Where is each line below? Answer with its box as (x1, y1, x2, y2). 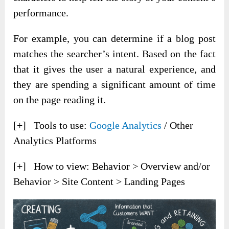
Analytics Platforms (13, 134, 97, 146)
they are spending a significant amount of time (13, 78, 216, 90)
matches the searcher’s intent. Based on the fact (13, 48, 216, 59)
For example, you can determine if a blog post (13, 32, 216, 44)
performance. (13, 7, 69, 18)
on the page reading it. (13, 94, 106, 105)
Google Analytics (89, 119, 162, 131)
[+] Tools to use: (13, 119, 90, 131)
